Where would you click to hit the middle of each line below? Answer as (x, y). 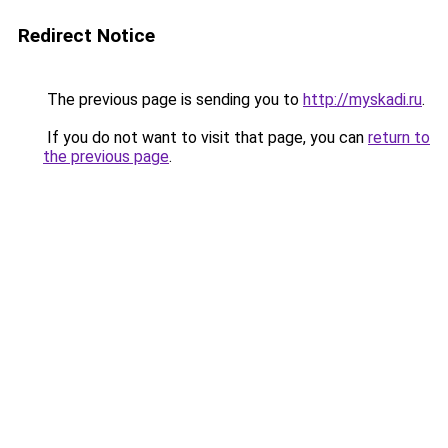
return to (399, 137)
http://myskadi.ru (362, 99)
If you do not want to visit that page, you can (205, 137)
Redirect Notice (86, 35)
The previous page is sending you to (173, 99)
